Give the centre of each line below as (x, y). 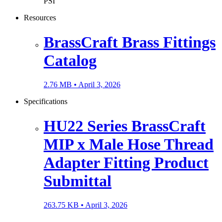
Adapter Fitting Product (126, 162)
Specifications (46, 102)
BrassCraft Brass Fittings (130, 42)
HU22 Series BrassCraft (125, 126)
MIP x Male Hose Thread (129, 144)
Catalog (70, 60)
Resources (40, 18)
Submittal (78, 181)
